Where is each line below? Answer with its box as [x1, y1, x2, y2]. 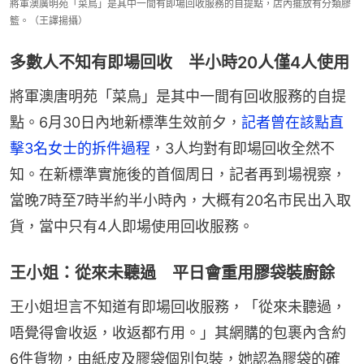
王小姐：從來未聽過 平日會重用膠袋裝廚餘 [10, 262, 335, 283]
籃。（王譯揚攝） [10, 14, 88, 27]
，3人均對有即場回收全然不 [150, 139, 335, 157]
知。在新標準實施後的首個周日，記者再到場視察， [10, 165, 346, 183]
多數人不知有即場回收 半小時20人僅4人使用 [10, 52, 349, 72]
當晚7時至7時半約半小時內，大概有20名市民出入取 [10, 191, 351, 209]
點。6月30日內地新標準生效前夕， [10, 113, 241, 131]
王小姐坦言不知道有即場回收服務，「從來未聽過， [10, 297, 346, 315]
